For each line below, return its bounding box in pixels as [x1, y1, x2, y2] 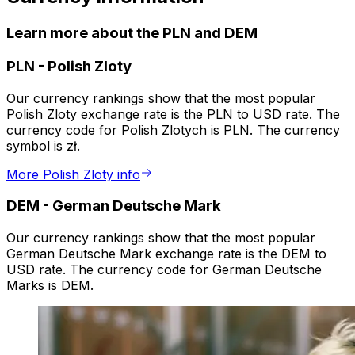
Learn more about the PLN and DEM [6, 24, 258, 43]
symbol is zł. [6, 137, 80, 154]
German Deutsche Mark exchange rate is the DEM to [6, 246, 326, 262]
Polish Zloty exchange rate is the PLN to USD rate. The [6, 105, 340, 122]
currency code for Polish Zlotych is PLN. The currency [6, 121, 340, 138]
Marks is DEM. [6, 277, 94, 294]
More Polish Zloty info [6, 166, 140, 182]
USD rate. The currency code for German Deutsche [6, 261, 322, 278]
